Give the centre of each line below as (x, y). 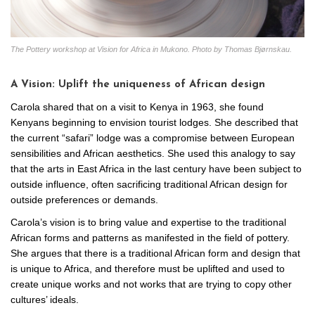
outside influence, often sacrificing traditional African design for (149, 184)
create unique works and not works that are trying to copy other (151, 284)
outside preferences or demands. (84, 199)
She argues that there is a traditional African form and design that (155, 253)
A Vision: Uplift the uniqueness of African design (138, 84)
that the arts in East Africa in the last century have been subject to (156, 168)
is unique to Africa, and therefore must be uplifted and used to (148, 268)
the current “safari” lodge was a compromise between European (153, 137)
